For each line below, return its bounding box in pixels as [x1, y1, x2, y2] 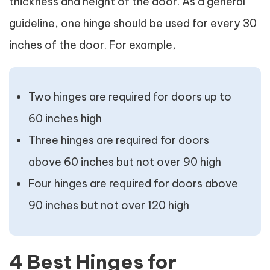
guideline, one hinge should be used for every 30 [9, 16, 257, 30]
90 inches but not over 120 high [28, 198, 189, 212]
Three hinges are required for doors [28, 133, 209, 147]
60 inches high [28, 111, 102, 125]
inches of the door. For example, [9, 38, 176, 52]
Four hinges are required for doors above [28, 177, 238, 190]
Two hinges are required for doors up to [28, 90, 231, 104]
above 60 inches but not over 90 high [28, 155, 221, 169]
